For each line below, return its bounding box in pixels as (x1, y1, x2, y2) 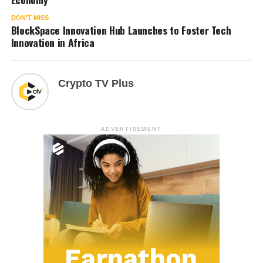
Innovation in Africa (11, 34, 95, 50)
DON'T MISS (11, 14, 49, 21)
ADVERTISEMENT (101, 126, 162, 132)
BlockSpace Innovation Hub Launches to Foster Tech (11, 22, 231, 38)
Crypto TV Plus (58, 77, 134, 89)
